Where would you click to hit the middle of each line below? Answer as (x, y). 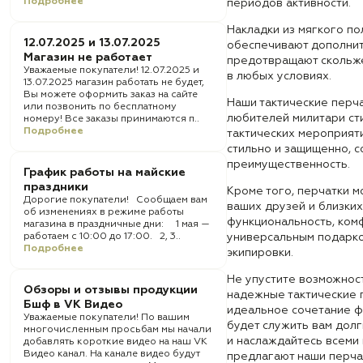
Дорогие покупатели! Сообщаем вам (115, 200)
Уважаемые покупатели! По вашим (107, 318)
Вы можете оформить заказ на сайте (111, 95)
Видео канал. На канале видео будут (112, 354)
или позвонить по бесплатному (100, 107)
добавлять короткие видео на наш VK (115, 342)
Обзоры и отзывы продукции (111, 290)
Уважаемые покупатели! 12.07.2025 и (111, 70)
